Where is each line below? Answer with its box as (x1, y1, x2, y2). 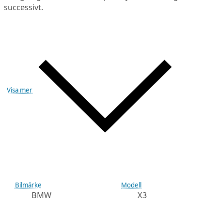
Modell (121, 180, 142, 189)
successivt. (4, 1, 44, 13)
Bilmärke (15, 180, 42, 189)
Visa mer (7, 85, 33, 94)
